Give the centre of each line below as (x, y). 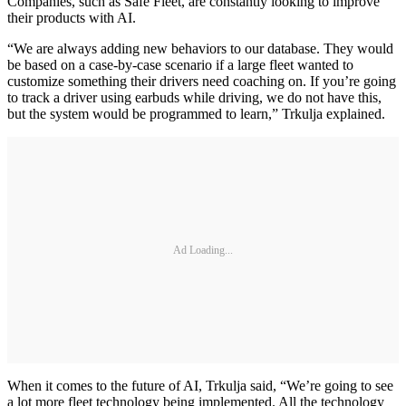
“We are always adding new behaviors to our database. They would (200, 49)
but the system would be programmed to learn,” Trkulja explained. (196, 114)
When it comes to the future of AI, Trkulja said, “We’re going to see (200, 386)
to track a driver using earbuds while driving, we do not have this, (194, 98)
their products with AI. (72, 18)
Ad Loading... (203, 250)
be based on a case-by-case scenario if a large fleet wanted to (180, 65)
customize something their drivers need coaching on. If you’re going (202, 82)
